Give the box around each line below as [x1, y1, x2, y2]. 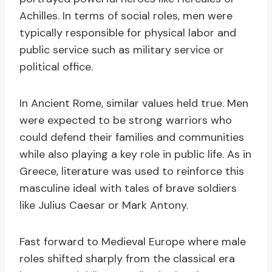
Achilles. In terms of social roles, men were [19, 8, 233, 24]
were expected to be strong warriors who [19, 113, 232, 128]
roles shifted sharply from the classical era [19, 251, 235, 267]
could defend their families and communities [19, 130, 244, 145]
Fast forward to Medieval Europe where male [19, 234, 246, 250]
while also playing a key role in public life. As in [19, 147, 251, 162]
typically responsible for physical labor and [19, 25, 236, 41]
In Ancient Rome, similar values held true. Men [19, 96, 248, 111]
